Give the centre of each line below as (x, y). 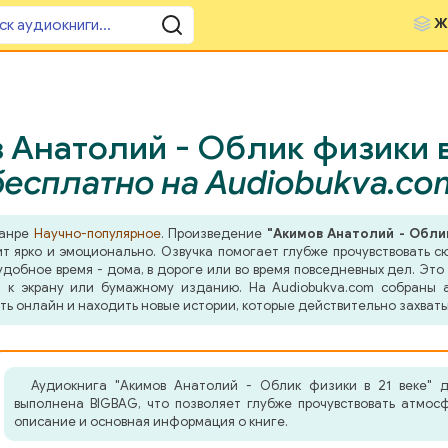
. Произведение (213, 233)
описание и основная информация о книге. (151, 421)
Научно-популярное (97, 233)
